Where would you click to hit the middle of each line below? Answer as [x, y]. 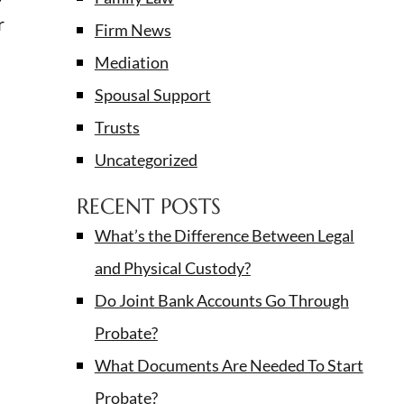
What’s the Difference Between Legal [224, 236]
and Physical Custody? [172, 268]
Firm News [133, 30]
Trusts [117, 128]
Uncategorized [146, 160]
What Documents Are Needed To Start [229, 366]
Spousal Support [152, 95]
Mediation [131, 63]
